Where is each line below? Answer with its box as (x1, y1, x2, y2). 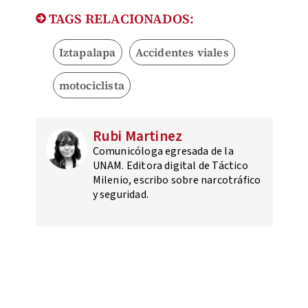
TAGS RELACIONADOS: (45, 10, 195, 27)
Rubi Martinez (92, 126, 183, 146)
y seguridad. (92, 187, 148, 202)
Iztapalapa (58, 45, 116, 60)
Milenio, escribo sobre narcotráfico (92, 173, 261, 188)
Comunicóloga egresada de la (92, 144, 234, 159)
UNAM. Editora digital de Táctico (92, 158, 248, 173)
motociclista (58, 78, 124, 93)
